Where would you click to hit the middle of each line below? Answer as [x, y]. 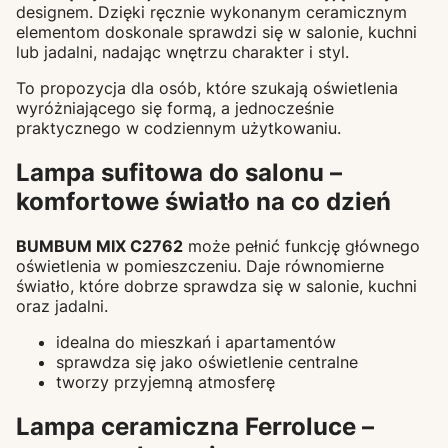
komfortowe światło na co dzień [203, 202]
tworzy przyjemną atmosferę [165, 382]
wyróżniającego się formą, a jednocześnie [175, 108]
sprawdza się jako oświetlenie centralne [207, 362]
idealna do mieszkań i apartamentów [196, 342]
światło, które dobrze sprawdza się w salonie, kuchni [216, 286]
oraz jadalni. [62, 306]
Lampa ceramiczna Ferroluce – [195, 427]
